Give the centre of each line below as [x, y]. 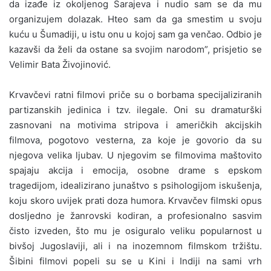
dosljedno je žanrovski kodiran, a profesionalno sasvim [135, 215]
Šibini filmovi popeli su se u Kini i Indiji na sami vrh [135, 261]
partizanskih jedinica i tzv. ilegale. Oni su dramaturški [135, 109]
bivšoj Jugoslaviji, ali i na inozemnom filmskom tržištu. [135, 246]
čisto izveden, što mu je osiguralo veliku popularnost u [135, 230]
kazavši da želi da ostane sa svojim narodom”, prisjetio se [135, 49]
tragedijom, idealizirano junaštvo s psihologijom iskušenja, [135, 185]
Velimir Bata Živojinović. [60, 64]
